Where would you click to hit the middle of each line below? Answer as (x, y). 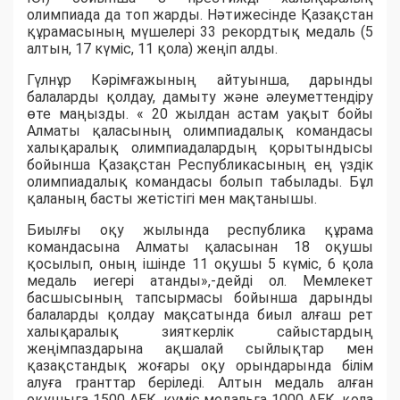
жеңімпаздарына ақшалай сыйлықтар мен (200, 348)
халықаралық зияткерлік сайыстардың (200, 331)
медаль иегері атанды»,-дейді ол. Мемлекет (200, 280)
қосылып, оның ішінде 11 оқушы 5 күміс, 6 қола (200, 263)
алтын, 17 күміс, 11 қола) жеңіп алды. (152, 48)
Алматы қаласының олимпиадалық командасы (200, 130)
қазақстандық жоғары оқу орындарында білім (200, 365)
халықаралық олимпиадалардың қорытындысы (200, 147)
